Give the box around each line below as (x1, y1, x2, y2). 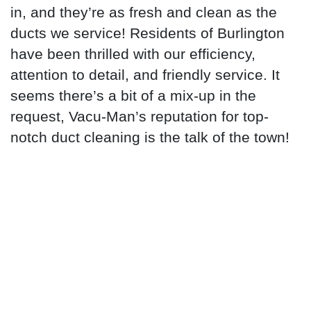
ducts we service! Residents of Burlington (10, 24, 285, 41)
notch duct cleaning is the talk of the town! (10, 128, 289, 145)
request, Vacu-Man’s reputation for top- (10, 108, 269, 124)
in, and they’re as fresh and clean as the (10, 3, 277, 20)
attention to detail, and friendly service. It (10, 66, 280, 83)
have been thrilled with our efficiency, (10, 45, 255, 62)
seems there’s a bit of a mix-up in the (10, 87, 256, 103)
